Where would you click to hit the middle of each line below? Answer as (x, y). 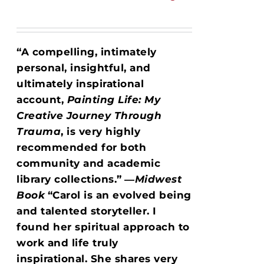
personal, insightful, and (84, 67)
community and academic (89, 163)
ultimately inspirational (80, 83)
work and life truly (67, 242)
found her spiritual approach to (103, 227)
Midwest (158, 179)
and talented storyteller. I (87, 211)
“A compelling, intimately (87, 52)
